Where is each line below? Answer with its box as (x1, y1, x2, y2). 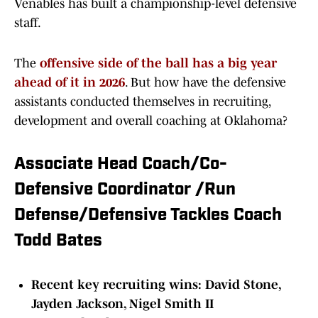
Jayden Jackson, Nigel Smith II (31, 297, 214, 312)
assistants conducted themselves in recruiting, (14, 94, 270, 109)
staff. (14, 16, 41, 31)
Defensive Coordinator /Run (14, 182, 236, 199)
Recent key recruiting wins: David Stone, (31, 278, 280, 292)
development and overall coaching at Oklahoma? (14, 114, 287, 128)
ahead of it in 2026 (14, 75, 125, 90)
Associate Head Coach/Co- (14, 156, 227, 174)
